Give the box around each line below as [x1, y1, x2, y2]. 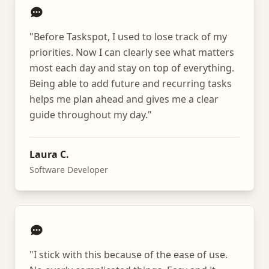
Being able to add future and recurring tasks [29, 77, 232, 90]
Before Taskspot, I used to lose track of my [34, 30, 227, 43]
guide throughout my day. [29, 108, 148, 121]
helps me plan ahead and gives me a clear [29, 92, 219, 106]
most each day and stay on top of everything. [29, 61, 234, 74]
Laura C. [29, 148, 69, 161]
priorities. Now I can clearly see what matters [29, 46, 234, 59]
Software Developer [29, 164, 108, 175]
